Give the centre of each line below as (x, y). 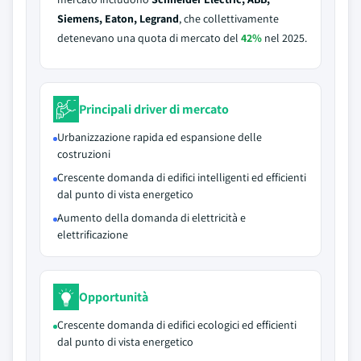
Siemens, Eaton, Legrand (118, 19)
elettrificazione (93, 234)
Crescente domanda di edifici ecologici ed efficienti (177, 325)
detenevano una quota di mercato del (149, 38)
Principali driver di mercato (154, 109)
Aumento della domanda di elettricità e (151, 218)
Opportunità (114, 297)
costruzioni (84, 154)
